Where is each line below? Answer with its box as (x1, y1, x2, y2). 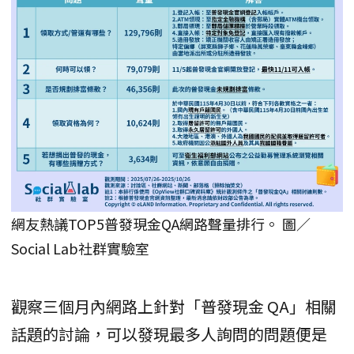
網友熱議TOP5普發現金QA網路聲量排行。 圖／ (11, 213, 311, 234)
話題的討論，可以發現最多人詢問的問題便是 (11, 322, 327, 345)
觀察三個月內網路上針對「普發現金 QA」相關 (11, 294, 337, 318)
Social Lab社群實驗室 (11, 237, 149, 258)
